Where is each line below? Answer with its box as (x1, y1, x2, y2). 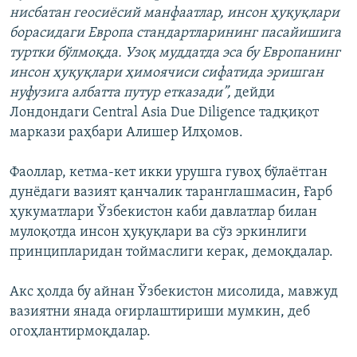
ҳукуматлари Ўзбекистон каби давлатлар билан (10, 204, 317, 220)
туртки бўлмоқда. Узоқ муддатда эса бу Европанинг (10, 45, 340, 61)
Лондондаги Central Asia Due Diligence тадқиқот (10, 104, 319, 120)
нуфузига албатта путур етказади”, (10, 84, 231, 100)
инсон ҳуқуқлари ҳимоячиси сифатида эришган (10, 65, 324, 80)
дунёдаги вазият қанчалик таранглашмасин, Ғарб (10, 184, 332, 200)
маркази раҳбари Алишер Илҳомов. (10, 124, 243, 140)
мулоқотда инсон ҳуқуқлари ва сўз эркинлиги (10, 224, 307, 240)
